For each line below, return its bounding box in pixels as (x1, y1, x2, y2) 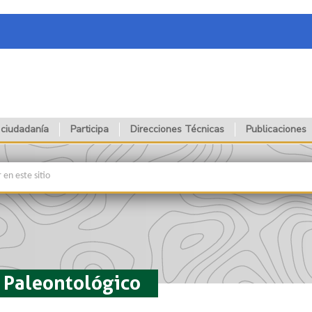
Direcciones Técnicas (130, 122, 224, 136)
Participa (70, 122, 109, 136)
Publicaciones (246, 122, 306, 136)
